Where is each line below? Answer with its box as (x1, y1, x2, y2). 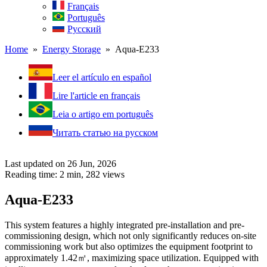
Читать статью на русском (52, 128, 158, 138)
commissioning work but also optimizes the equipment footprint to (5, 241, 253, 252)
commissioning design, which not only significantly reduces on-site (5, 230, 256, 241)
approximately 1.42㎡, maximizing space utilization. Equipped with (5, 252, 259, 263)
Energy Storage (42, 44, 101, 55)
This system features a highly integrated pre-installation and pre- (5, 219, 244, 230)
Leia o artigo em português (52, 109, 153, 120)
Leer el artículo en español (52, 72, 151, 83)
